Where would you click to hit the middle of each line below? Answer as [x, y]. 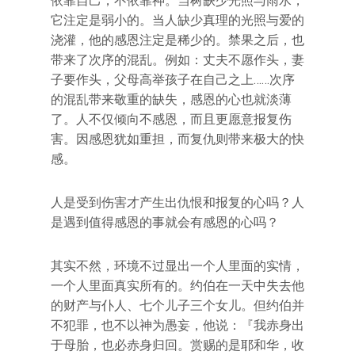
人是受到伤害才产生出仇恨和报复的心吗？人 [177, 202]
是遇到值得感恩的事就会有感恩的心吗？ [165, 222]
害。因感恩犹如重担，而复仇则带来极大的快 [177, 139]
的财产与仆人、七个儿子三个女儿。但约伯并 [177, 305]
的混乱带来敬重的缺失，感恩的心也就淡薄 [171, 99]
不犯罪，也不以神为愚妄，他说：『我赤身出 [177, 325]
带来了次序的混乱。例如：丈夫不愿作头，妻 [177, 59]
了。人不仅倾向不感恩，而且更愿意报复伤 [171, 119]
